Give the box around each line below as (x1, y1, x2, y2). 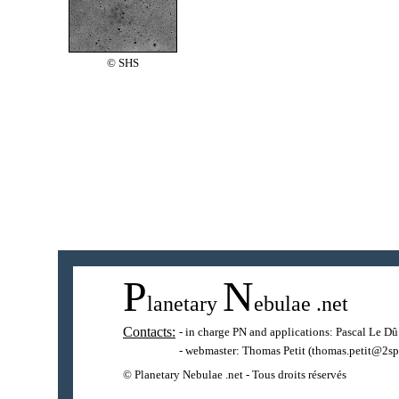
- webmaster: (179, 344, 242, 357)
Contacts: (123, 324, 175, 339)
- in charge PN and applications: (179, 325, 336, 338)
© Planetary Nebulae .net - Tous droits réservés (123, 368, 346, 381)
